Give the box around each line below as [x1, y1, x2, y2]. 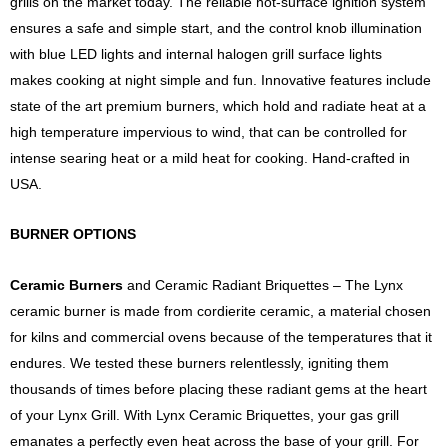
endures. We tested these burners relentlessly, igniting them [10, 354, 389, 371]
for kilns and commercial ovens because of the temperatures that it [10, 328, 432, 345]
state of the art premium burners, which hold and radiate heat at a [10, 97, 426, 114]
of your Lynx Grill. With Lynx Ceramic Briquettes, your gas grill [10, 406, 399, 423]
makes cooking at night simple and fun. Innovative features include [10, 71, 431, 88]
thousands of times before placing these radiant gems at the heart [10, 380, 427, 397]
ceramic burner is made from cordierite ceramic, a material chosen [10, 302, 431, 319]
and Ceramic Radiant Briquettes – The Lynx [123, 276, 403, 293]
